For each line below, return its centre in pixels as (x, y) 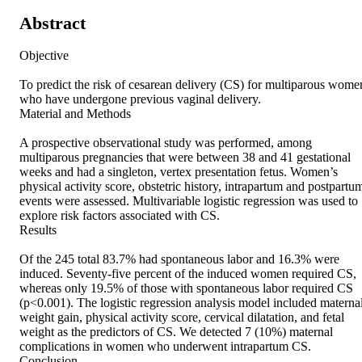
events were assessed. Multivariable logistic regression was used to (189, 201)
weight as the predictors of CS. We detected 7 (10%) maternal (176, 332)
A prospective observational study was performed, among (166, 143)
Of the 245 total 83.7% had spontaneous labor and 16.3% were (179, 259)
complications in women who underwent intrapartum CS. (167, 347)
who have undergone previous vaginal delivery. (142, 99)
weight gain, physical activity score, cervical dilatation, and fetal (182, 318)
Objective (46, 56)
